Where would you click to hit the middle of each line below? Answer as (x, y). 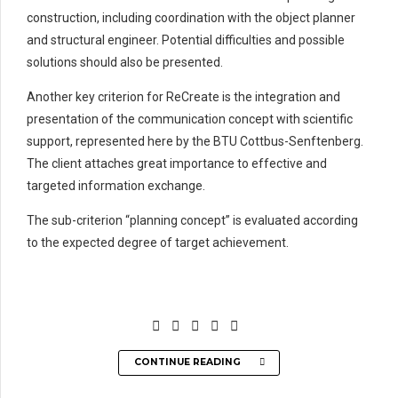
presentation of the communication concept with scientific (190, 119)
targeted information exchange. (116, 185)
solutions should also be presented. (125, 62)
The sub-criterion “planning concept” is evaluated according (192, 220)
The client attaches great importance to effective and (177, 163)
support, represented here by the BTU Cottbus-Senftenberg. (195, 141)
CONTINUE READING (187, 362)
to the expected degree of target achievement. (158, 242)
